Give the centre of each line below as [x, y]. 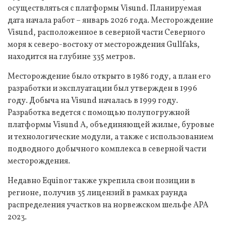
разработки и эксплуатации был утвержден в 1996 [102, 89]
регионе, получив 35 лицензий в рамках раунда [97, 193]
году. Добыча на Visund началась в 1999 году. [93, 101]
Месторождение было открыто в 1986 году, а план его [109, 76]
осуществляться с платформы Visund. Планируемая [104, 8]
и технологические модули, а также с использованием [110, 137]
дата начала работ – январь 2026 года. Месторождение [110, 20]
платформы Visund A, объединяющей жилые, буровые [111, 125]
